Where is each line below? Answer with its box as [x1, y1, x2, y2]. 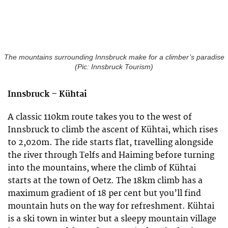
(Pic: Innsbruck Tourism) [75, 63, 153, 71]
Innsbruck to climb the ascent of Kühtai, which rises [8, 124, 218, 135]
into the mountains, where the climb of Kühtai [8, 162, 196, 173]
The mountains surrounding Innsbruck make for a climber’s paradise [4, 53, 224, 62]
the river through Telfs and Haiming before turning [8, 150, 214, 160]
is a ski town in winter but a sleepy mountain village [8, 213, 216, 224]
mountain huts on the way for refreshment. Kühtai [8, 201, 214, 211]
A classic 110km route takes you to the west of [8, 111, 192, 122]
